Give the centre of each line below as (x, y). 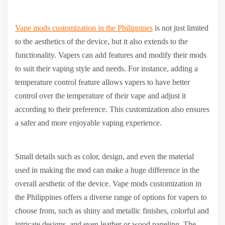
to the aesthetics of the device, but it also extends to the (101, 41)
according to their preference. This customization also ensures (112, 109)
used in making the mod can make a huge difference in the (107, 170)
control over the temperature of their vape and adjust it (100, 96)
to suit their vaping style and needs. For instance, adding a (106, 69)
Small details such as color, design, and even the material (104, 156)
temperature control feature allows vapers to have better (102, 82)
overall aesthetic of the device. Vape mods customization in (108, 184)
